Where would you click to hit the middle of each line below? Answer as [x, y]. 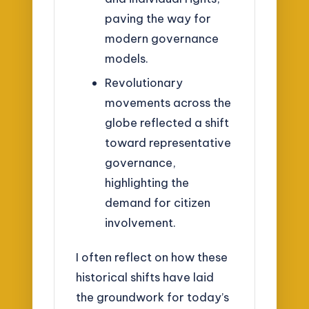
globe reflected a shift [167, 123]
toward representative [168, 143]
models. [126, 58]
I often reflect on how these [152, 257]
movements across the [168, 103]
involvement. [140, 223]
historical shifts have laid [145, 277]
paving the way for [158, 18]
